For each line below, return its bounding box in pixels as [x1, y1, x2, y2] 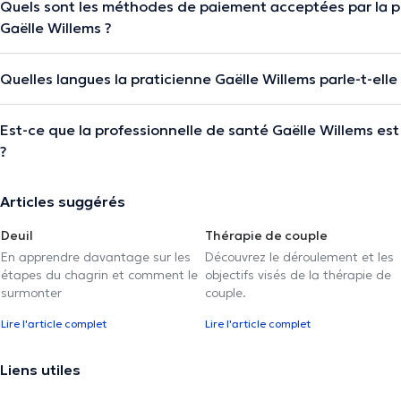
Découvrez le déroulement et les [205, 248, 394, 265]
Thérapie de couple [205, 226, 328, 243]
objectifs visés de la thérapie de [205, 266, 391, 283]
